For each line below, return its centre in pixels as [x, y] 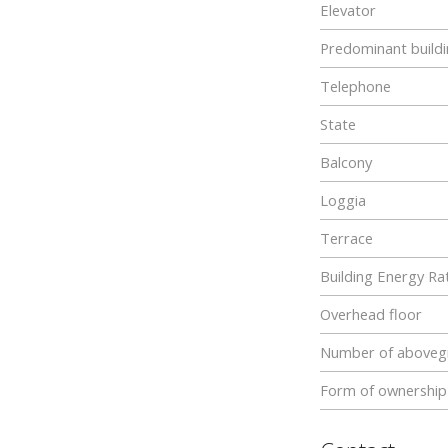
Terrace [346, 238]
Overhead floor [371, 314]
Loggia [343, 200]
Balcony [346, 162]
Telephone [355, 86]
